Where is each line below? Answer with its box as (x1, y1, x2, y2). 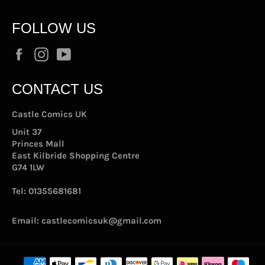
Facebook (31, 47, 71, 58)
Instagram (54, 47, 98, 58)
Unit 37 (12, 126, 41, 137)
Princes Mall (12, 138, 64, 149)
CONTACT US (12, 80, 103, 97)
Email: (12, 215, 41, 226)
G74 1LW (12, 161, 44, 173)
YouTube (76, 47, 110, 58)
